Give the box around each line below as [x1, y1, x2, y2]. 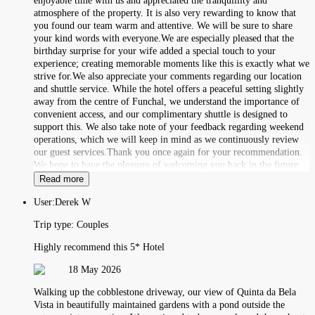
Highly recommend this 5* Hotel [34, 241, 165, 252]
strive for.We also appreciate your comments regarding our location [34, 70, 302, 82]
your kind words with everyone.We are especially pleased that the [34, 32, 294, 44]
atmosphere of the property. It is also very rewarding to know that [34, 7, 296, 18]
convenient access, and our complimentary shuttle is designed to [34, 108, 288, 120]
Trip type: [34, 219, 77, 230]
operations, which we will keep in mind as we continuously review [34, 134, 299, 145]
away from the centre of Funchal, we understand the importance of [34, 96, 300, 107]
